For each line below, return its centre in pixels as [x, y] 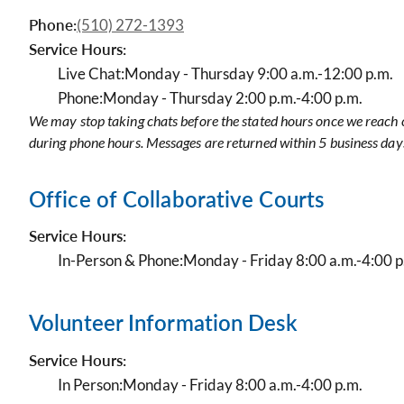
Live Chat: [91, 73]
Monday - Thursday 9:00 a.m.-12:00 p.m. [259, 73]
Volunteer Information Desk [163, 322]
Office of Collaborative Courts [176, 199]
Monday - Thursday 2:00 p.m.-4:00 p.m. [233, 98]
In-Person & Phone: [120, 260]
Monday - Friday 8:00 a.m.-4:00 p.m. [243, 385]
